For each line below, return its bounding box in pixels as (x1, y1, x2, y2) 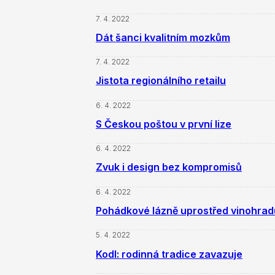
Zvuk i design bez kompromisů (96, 161, 242, 174)
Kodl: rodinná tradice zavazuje (96, 247, 242, 260)
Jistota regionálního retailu (96, 74, 226, 87)
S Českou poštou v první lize (96, 117, 231, 130)
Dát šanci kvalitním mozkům (96, 31, 230, 44)
